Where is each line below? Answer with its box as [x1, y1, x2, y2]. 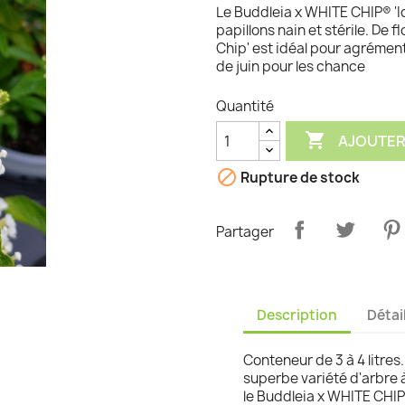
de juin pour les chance [216, 57, 365, 77]
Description [257, 305, 337, 325]
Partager [216, 221, 274, 241]
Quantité [216, 97, 274, 117]
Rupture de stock [238, 168, 360, 188]
